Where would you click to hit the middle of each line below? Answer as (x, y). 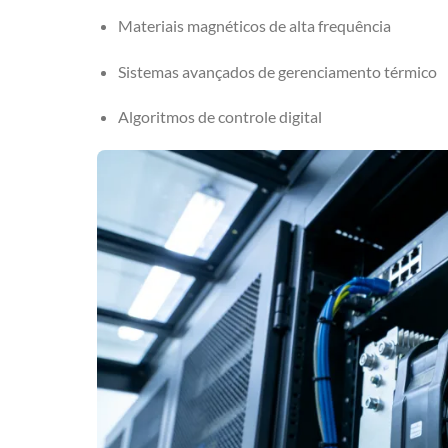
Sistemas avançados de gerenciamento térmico (277, 71)
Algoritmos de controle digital (219, 117)
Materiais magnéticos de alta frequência (254, 25)
